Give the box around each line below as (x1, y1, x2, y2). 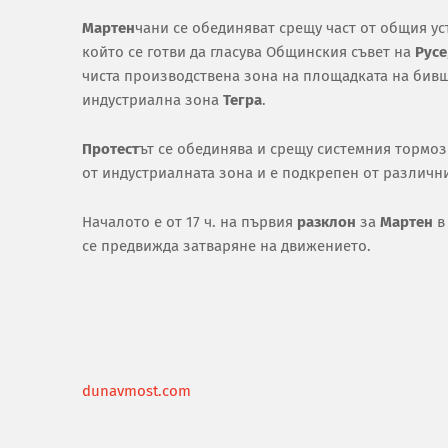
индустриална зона (82, 91, 223, 109)
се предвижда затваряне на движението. (82, 237, 371, 255)
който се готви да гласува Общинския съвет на (82, 43, 415, 61)
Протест (82, 140, 139, 158)
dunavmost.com (82, 382, 191, 400)
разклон (297, 213, 356, 231)
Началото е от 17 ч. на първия (82, 213, 297, 231)
